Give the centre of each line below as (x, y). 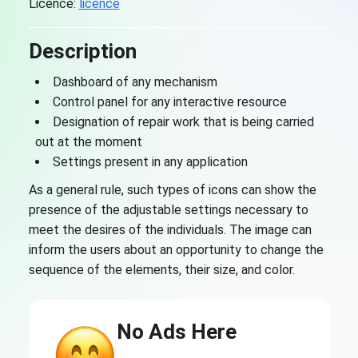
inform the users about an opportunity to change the (176, 250)
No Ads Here (176, 332)
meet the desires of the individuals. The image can (170, 230)
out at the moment (88, 142)
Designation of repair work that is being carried (183, 122)
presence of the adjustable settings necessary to (168, 210)
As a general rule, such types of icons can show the (172, 190)
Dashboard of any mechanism (135, 82)
